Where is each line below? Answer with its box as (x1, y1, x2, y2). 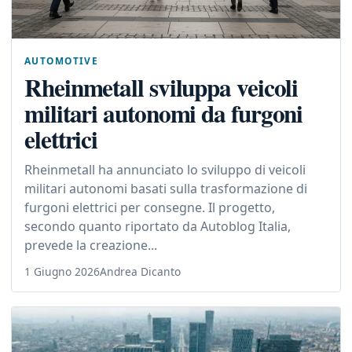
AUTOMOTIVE (24, 54, 99, 68)
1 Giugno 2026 (24, 264, 100, 280)
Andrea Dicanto (100, 264, 181, 280)
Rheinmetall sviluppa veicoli (24, 69, 299, 106)
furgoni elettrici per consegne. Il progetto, (24, 199, 275, 217)
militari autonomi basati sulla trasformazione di (24, 180, 307, 198)
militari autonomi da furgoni (24, 95, 303, 132)
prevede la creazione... (24, 236, 157, 255)
